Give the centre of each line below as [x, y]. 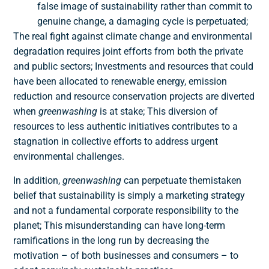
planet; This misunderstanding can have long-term [119, 225]
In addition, [38, 180]
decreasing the [178, 240]
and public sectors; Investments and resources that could [134, 67]
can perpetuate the [162, 180]
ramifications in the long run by [80, 240]
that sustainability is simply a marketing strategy [141, 195]
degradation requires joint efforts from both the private [128, 52]
